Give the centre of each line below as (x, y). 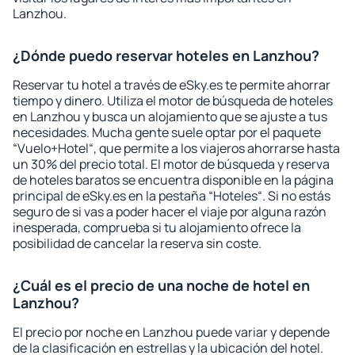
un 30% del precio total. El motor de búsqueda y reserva (171, 164)
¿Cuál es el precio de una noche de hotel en (161, 285)
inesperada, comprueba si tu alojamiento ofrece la (157, 227)
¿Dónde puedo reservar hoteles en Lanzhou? (166, 55)
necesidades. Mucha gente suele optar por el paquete (167, 132)
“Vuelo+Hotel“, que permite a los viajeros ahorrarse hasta (176, 148)
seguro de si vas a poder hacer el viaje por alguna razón (170, 212)
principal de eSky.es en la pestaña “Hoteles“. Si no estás (172, 196)
